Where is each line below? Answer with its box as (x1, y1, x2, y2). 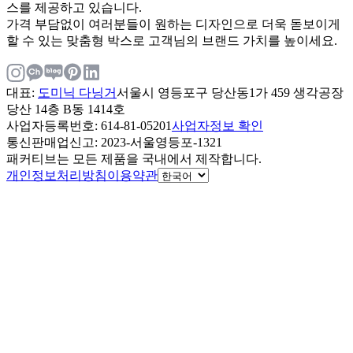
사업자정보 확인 (172, 119, 263, 133)
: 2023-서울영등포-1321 (95, 136, 222, 150)
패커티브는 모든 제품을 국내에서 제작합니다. (6, 152, 262, 166)
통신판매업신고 (6, 136, 95, 150)
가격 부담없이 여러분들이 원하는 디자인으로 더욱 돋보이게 (6, 17, 340, 32)
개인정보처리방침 (6, 169, 107, 183)
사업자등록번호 (6, 119, 95, 133)
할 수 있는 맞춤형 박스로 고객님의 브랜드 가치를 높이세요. (6, 34, 337, 48)
